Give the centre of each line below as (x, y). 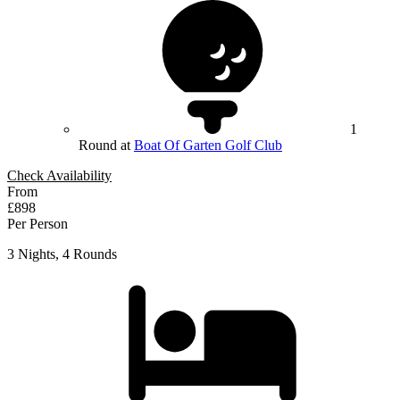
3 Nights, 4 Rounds (62, 254)
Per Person (37, 224)
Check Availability (59, 176)
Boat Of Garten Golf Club (208, 146)
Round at (106, 146)
